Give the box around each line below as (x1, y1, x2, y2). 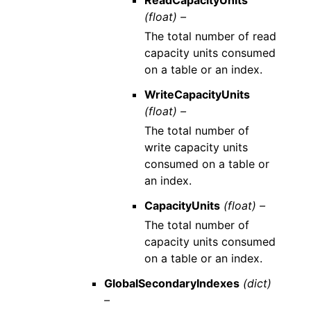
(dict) (243, 276, 272, 290)
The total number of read (144, 29, 276, 43)
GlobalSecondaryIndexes (104, 276, 240, 290)
